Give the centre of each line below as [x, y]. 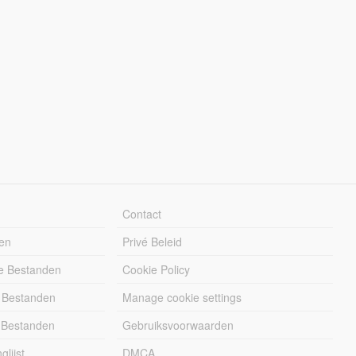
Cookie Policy [157, 269]
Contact [142, 213]
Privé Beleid [153, 241]
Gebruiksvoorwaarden [178, 325]
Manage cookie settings [182, 297]
